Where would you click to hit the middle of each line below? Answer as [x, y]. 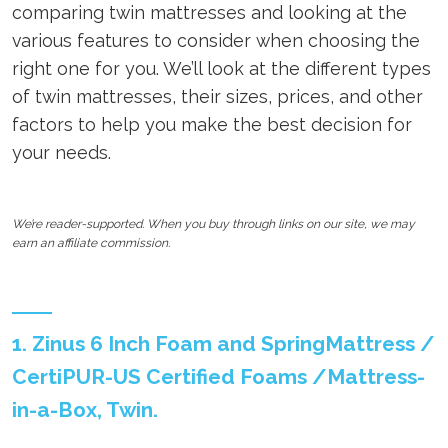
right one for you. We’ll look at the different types [221, 69]
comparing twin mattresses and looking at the [209, 13]
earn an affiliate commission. [91, 243]
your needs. [61, 153]
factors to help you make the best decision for [212, 125]
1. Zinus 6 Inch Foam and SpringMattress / [223, 344]
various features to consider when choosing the [216, 41]
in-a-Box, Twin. [85, 410]
